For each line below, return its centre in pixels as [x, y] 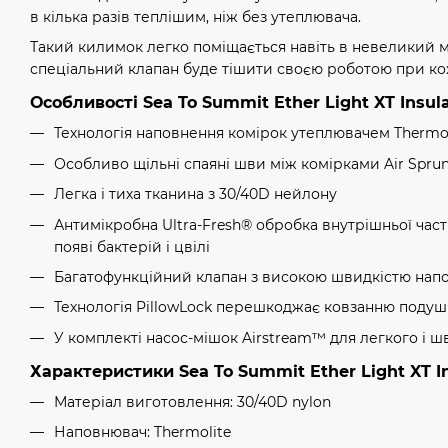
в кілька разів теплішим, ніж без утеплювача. [195, 17]
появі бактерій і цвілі [132, 246]
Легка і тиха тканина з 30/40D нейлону [195, 194]
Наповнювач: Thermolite [142, 432]
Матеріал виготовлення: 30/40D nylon [192, 401]
